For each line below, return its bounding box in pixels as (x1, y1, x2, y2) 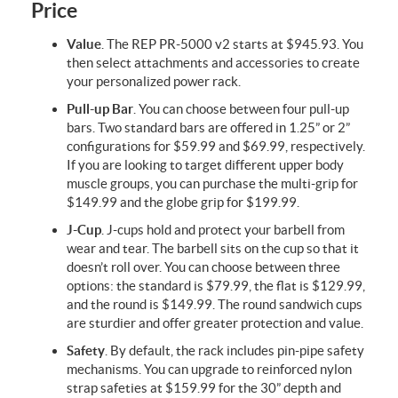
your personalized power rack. (67, 73, 241, 89)
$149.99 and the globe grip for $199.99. (67, 194, 299, 210)
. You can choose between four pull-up (133, 100, 349, 116)
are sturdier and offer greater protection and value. (67, 314, 363, 330)
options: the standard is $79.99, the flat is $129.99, (67, 277, 365, 293)
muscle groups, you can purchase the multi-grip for (67, 175, 358, 191)
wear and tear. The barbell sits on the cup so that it (67, 240, 359, 256)
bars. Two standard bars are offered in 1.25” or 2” (67, 119, 350, 135)
